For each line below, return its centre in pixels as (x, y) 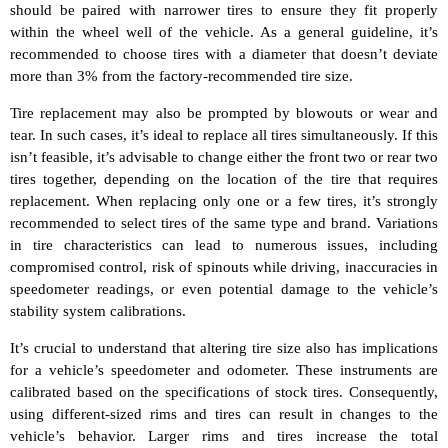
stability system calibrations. (98, 310)
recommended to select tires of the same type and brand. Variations (224, 222)
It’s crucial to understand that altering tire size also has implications (224, 347)
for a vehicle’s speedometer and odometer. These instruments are (224, 369)
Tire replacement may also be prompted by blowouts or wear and (224, 112)
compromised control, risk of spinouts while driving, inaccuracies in (224, 266)
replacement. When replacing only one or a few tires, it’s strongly (224, 200)
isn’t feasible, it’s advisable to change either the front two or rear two (224, 156)
